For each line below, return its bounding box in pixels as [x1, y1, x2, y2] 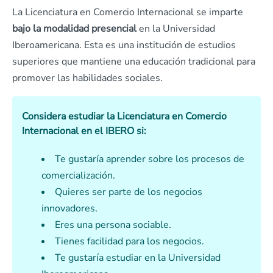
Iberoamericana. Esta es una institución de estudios [12, 38, 236, 52]
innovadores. [41, 202, 97, 216]
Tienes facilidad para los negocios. [55, 235, 204, 249]
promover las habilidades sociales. [12, 71, 163, 85]
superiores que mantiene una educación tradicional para [12, 55, 255, 69]
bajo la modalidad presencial [12, 22, 136, 36]
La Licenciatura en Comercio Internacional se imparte [12, 5, 243, 19]
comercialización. [41, 169, 115, 183]
